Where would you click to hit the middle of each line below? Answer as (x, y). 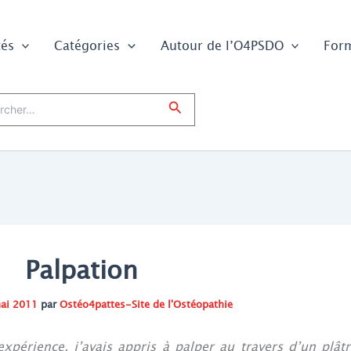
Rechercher (204, 108)
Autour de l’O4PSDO (222, 45)
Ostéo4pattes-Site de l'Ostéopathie (146, 305)
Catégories (87, 45)
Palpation (81, 271)
